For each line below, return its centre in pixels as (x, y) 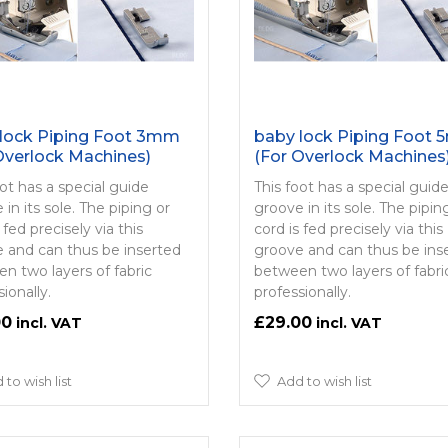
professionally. (302, 291)
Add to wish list (324, 380)
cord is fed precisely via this (348, 228)
